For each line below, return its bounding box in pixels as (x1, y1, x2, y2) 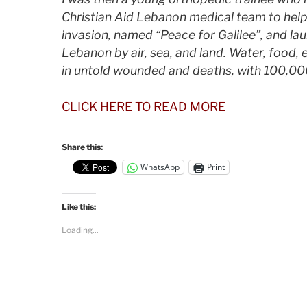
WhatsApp (140, 161, 180, 173)
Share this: (61, 141, 103, 152)
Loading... (61, 224, 99, 235)
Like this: (61, 201, 96, 212)
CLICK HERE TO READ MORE (61, 99, 225, 114)
